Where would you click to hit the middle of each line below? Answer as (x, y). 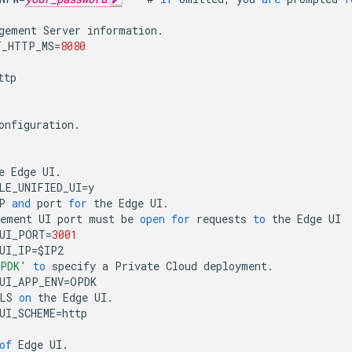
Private (137, 266)
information (122, 31)
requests (222, 219)
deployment (235, 266)
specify (74, 266)
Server (62, 31)
